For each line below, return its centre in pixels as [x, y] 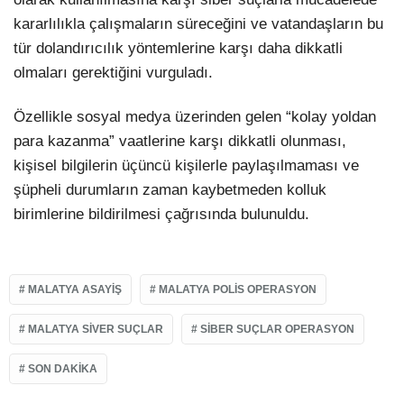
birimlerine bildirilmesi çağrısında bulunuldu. [161, 215]
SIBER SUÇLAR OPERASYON [277, 329]
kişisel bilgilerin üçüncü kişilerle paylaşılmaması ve [186, 166]
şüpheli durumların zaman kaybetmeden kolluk [170, 190]
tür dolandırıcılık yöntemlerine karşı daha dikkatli [178, 49]
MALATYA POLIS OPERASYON [238, 289]
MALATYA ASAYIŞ [75, 289]
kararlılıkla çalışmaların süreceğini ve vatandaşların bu [198, 24]
